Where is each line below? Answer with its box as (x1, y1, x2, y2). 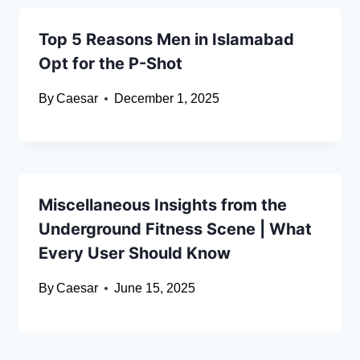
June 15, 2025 (114, 281, 196, 296)
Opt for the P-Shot (39, 54, 182, 74)
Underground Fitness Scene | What (39, 219, 312, 239)
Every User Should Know (39, 243, 231, 264)
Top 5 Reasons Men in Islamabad (39, 30, 294, 50)
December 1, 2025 (114, 92, 220, 106)
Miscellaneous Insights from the (39, 195, 287, 215)
